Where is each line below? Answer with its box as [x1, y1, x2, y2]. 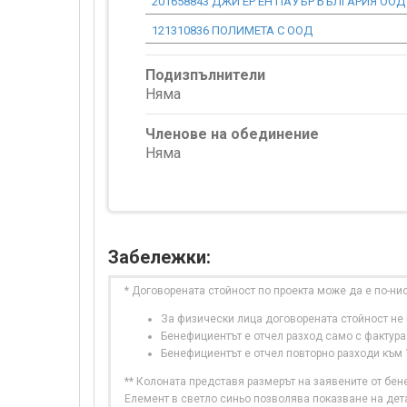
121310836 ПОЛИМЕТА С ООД [152, 24, 313, 37]
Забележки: [108, 246, 211, 268]
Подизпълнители [145, 66, 265, 84]
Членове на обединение [145, 125, 319, 143]
